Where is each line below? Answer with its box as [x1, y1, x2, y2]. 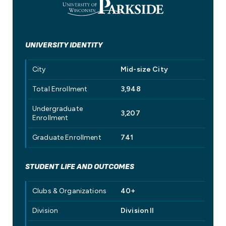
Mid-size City [121, 65, 168, 74]
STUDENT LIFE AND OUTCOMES [25, 162, 134, 172]
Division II [121, 206, 154, 215]
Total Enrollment [32, 85, 88, 94]
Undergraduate [32, 104, 83, 114]
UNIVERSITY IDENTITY [25, 40, 102, 50]
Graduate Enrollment [32, 133, 101, 142]
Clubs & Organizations [32, 187, 106, 196]
